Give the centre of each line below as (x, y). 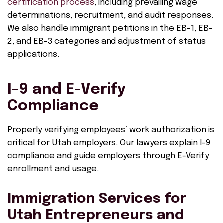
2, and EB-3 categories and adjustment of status (107, 42)
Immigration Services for (97, 199)
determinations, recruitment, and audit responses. (110, 16)
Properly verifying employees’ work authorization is (111, 130)
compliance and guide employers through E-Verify (108, 156)
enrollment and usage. (53, 169)
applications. (33, 55)
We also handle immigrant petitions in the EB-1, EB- (110, 29)
